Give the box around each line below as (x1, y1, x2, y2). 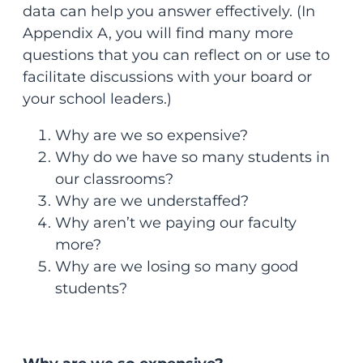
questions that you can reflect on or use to (22, 46, 330, 65)
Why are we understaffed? (54, 192, 249, 211)
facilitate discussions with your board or (22, 68, 312, 87)
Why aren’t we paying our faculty (54, 214, 297, 233)
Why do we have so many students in (54, 148, 330, 167)
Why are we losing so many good (54, 258, 298, 276)
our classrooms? (54, 170, 173, 189)
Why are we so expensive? (54, 126, 248, 145)
